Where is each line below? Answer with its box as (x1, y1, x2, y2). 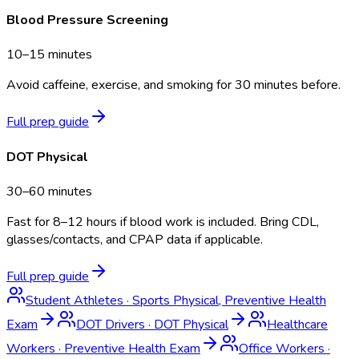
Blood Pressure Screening (6, 11, 168, 30)
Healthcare (267, 315, 328, 333)
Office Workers (239, 339, 325, 357)
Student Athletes (26, 291, 123, 309)
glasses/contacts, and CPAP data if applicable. (6, 230, 263, 248)
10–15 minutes (6, 46, 92, 64)
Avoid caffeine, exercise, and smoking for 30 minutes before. (6, 76, 341, 95)
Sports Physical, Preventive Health (132, 291, 326, 309)
